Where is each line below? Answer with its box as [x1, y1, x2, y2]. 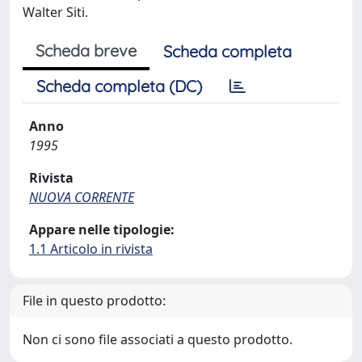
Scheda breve [36, 40, 137, 61]
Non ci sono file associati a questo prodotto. [23, 330, 293, 348]
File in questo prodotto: [23, 292, 166, 309]
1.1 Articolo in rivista [29, 240, 153, 258]
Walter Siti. [23, 3, 88, 21]
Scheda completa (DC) [36, 76, 202, 96]
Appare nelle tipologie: [29, 221, 175, 238]
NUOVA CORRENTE [29, 188, 134, 206]
